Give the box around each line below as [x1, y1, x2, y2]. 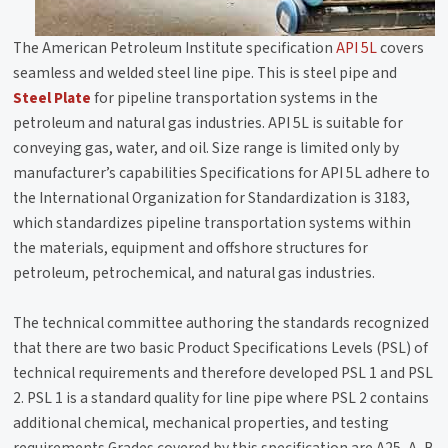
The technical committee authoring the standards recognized [13, 312, 430, 335]
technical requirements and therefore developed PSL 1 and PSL [13, 362, 434, 385]
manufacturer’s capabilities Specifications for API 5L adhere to [13, 162, 431, 185]
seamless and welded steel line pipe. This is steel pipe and [13, 62, 398, 85]
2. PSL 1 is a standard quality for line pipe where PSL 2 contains [13, 387, 430, 410]
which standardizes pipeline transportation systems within [13, 212, 412, 235]
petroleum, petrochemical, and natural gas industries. [13, 262, 376, 285]
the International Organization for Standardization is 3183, [13, 187, 411, 210]
